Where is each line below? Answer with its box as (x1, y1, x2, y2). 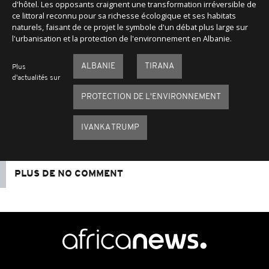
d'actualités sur (12, 74, 61, 82)
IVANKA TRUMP (80, 122, 139, 132)
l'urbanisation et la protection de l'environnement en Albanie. (12, 32, 232, 44)
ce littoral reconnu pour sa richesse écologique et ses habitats (12, 10, 236, 21)
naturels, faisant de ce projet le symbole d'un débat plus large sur (12, 21, 248, 32)
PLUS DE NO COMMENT (14, 169, 123, 179)
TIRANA (144, 61, 174, 71)
